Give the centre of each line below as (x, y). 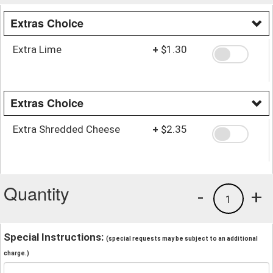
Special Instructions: (55, 237)
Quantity (37, 193)
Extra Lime (37, 49)
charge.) (16, 253)
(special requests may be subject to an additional (182, 238)
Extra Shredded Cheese (66, 129)
